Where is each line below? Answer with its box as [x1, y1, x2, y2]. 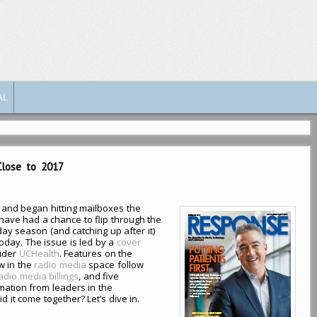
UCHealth [18, 246, 59, 260]
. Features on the [59, 246, 133, 260]
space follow [86, 258, 144, 271]
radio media [34, 258, 86, 271]
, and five [79, 269, 120, 282]
